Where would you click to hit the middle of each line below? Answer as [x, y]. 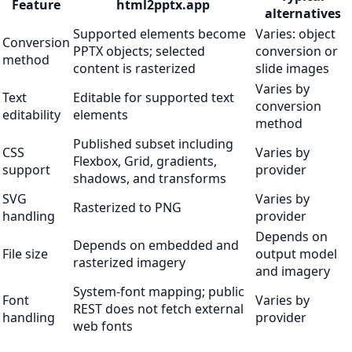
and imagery [293, 271]
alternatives [302, 13]
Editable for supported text [154, 97]
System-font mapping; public [159, 291]
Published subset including [153, 143]
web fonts [103, 326]
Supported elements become [159, 33]
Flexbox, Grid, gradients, [145, 161]
